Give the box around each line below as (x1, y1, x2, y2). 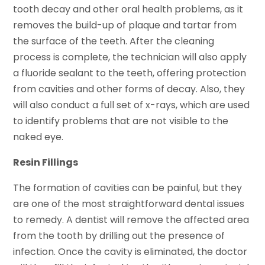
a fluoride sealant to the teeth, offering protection (13, 66, 247, 80)
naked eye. (13, 130, 64, 144)
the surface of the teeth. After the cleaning (13, 34, 215, 48)
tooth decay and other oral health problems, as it (13, 2, 244, 16)
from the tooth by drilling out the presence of (13, 228, 225, 243)
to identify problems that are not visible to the (13, 114, 229, 128)
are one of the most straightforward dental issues (13, 196, 245, 211)
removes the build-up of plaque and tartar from (13, 18, 237, 32)
